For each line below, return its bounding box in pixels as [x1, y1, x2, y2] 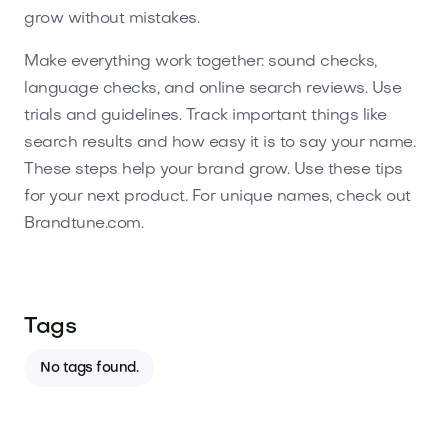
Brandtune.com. [24, 215, 144, 232]
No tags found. [40, 361, 139, 375]
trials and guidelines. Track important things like [24, 107, 387, 124]
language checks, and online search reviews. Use [24, 80, 402, 97]
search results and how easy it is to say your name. [24, 134, 416, 151]
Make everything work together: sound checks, [24, 53, 377, 70]
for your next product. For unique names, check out [24, 188, 411, 205]
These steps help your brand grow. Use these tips [24, 161, 403, 178]
